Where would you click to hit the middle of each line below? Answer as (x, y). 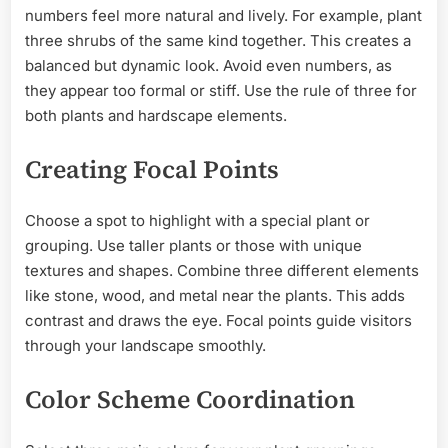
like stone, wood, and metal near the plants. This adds (215, 296)
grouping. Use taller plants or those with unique (193, 246)
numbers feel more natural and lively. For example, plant (223, 16)
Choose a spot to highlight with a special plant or (197, 221)
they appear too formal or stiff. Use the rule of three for (221, 91)
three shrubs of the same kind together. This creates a (218, 41)
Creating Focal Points (152, 168)
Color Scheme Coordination (190, 398)
